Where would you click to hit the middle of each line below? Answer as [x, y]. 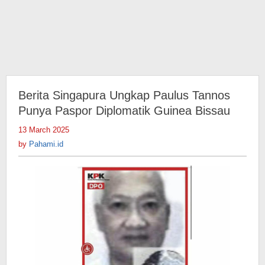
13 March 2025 [44, 130]
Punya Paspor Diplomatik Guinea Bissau [124, 111]
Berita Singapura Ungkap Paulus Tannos [124, 95]
